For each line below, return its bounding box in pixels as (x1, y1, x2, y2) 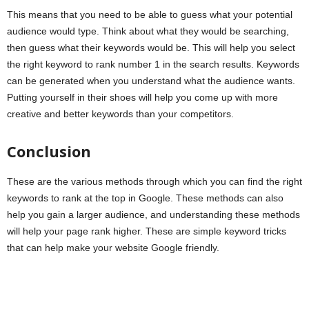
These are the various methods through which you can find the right (7, 176, 302, 188)
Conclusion (7, 141, 91, 162)
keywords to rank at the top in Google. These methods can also (7, 192, 283, 204)
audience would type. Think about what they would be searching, (7, 26, 289, 37)
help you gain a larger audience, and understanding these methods (7, 209, 300, 221)
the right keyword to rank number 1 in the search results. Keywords (7, 59, 299, 70)
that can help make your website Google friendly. (7, 242, 219, 254)
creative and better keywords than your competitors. (7, 108, 234, 120)
